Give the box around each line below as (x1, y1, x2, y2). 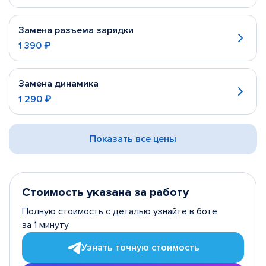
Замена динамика (18, 78, 99, 90)
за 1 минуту (22, 219, 69, 231)
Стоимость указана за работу (22, 185, 189, 199)
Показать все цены (90, 133, 176, 145)
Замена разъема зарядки (18, 24, 134, 36)
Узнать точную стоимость (81, 241, 199, 254)
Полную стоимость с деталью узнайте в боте (22, 205, 217, 217)
